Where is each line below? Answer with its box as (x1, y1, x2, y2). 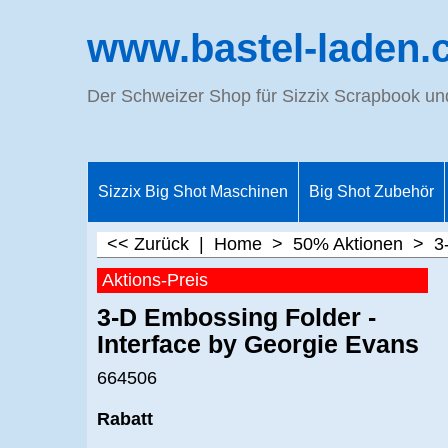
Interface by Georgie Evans (97, 330, 419, 358)
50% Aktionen (293, 234, 403, 254)
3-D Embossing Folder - (97, 303, 376, 331)
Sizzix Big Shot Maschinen (98, 183, 288, 200)
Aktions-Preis (102, 270, 208, 290)
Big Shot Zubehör (309, 183, 434, 200)
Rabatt (97, 408, 153, 429)
